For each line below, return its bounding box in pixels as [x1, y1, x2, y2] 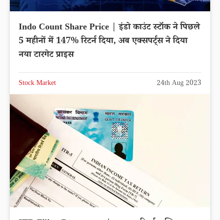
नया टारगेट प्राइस [19, 49, 74, 63]
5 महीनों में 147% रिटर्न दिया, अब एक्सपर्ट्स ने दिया [19, 35, 188, 49]
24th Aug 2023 [157, 79, 201, 90]
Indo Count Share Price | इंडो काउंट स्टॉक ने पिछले [19, 21, 200, 35]
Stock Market [19, 79, 56, 90]
